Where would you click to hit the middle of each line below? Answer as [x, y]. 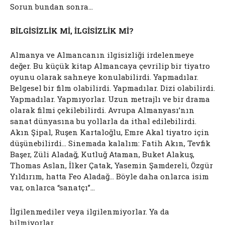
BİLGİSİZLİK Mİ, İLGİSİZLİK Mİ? [72, 30]
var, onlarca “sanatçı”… [52, 187]
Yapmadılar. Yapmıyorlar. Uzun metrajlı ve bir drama [110, 99]
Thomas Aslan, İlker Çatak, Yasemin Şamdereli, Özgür [111, 165]
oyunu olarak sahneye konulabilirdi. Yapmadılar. [104, 77]
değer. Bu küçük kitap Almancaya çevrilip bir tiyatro [110, 66]
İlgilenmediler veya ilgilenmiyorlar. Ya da [90, 211]
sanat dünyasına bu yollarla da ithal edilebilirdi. [103, 121]
